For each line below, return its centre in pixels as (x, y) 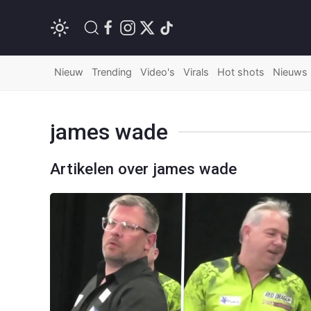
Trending (112, 72)
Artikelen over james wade (143, 169)
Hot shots (241, 72)
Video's (158, 72)
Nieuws (290, 72)
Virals (196, 72)
